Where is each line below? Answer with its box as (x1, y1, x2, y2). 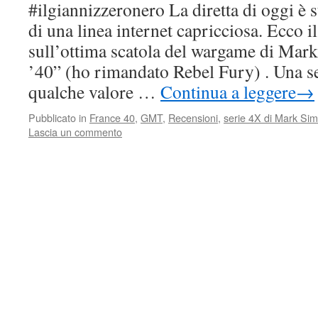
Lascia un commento (28, 124, 122, 139)
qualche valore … (28, 79, 160, 104)
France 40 (89, 110, 135, 125)
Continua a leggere (160, 79, 296, 104)
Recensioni (168, 110, 218, 125)
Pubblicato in (28, 110, 87, 125)
